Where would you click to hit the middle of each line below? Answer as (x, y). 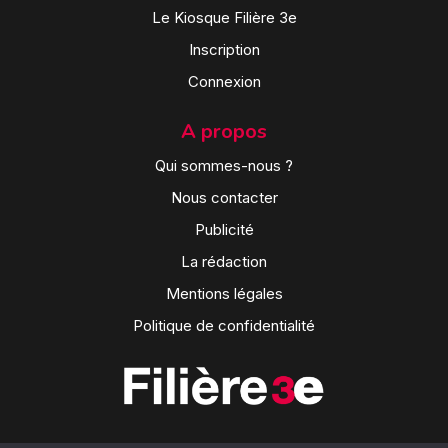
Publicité (224, 230)
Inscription (224, 50)
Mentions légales (224, 294)
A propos (224, 132)
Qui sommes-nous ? (224, 166)
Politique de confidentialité (224, 326)
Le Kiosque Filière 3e (224, 18)
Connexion (224, 82)
